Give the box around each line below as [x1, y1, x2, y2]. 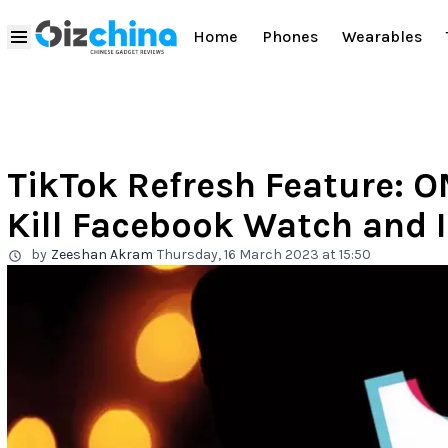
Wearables [342, 27, 422, 47]
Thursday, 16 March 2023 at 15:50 [157, 246, 371, 263]
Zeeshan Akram [51, 246, 153, 263]
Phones [262, 27, 318, 47]
